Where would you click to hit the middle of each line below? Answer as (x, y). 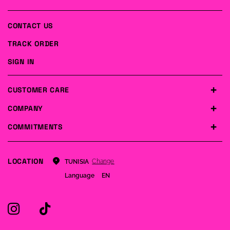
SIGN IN (21, 61)
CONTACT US (30, 25)
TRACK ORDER (33, 43)
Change (103, 161)
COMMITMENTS (35, 127)
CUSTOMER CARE (39, 90)
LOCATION (26, 161)
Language (79, 175)
